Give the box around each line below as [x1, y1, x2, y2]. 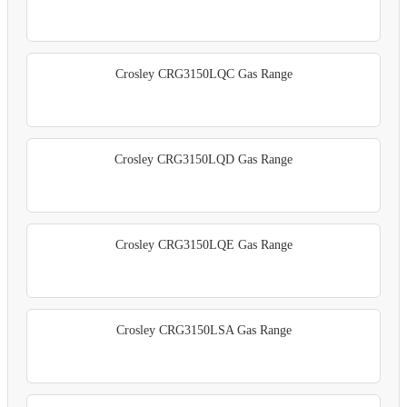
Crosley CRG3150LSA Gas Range [115, 323, 292, 338]
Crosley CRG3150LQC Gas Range [114, 67, 293, 82]
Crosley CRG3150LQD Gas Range [114, 153, 293, 167]
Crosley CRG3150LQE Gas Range [114, 238, 293, 253]
